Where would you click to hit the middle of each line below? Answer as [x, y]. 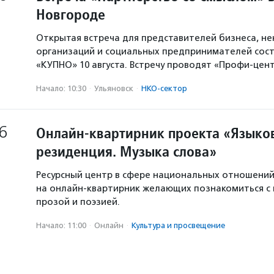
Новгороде [71, 14]
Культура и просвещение [178, 225]
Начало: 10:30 [61, 88]
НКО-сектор [164, 88]
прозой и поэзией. [78, 202]
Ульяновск [114, 88]
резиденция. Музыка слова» [126, 151]
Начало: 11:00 [61, 225]
